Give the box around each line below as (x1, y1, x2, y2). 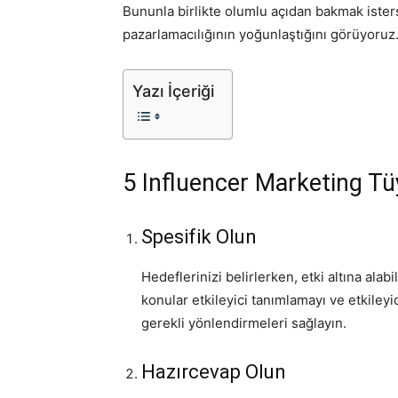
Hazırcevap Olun (141, 360, 286, 383)
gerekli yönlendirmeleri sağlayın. (141, 314, 346, 331)
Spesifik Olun (141, 225, 257, 248)
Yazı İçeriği (132, 81, 214, 100)
